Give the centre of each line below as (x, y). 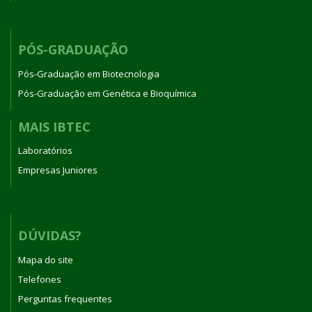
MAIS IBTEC (54, 126)
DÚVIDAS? (50, 235)
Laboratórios (45, 150)
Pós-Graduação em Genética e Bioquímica (107, 93)
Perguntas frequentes (65, 298)
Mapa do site (46, 259)
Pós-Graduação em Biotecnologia (89, 73)
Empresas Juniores (58, 170)
